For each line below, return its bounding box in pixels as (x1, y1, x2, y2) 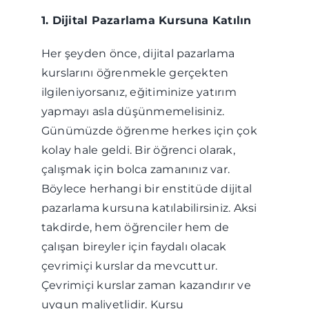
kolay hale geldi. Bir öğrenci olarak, (41, 143, 235, 157)
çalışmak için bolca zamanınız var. (41, 163, 230, 176)
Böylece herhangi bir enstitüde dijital (41, 182, 252, 195)
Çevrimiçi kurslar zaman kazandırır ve (41, 279, 251, 292)
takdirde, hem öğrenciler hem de (41, 221, 230, 234)
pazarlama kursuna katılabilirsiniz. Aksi (41, 201, 257, 215)
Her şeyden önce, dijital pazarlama (41, 47, 235, 60)
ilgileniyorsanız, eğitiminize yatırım (41, 86, 237, 99)
